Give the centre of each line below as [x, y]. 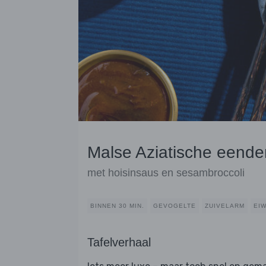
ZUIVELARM [225, 206]
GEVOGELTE [175, 206]
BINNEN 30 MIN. [117, 206]
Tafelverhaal [119, 243]
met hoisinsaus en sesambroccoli [166, 173]
